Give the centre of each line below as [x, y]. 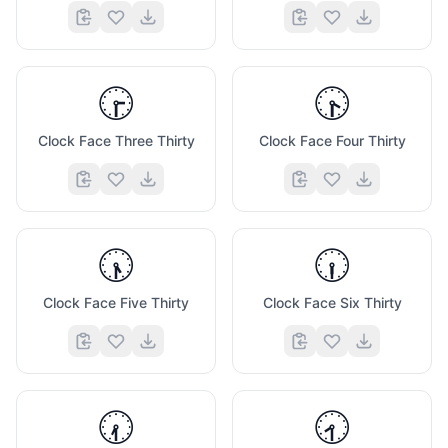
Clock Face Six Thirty [332, 302]
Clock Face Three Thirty [116, 140]
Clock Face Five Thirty [116, 302]
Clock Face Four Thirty [332, 140]
